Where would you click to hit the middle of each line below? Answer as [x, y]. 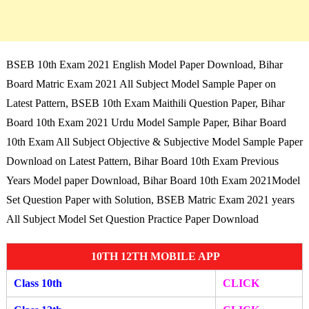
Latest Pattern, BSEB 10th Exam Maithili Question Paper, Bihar [145, 103]
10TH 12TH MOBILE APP [154, 256]
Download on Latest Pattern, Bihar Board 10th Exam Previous [142, 161]
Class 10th [38, 283]
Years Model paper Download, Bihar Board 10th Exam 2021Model [153, 180]
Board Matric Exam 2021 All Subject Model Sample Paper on [141, 83]
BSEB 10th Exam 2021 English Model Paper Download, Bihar [144, 64]
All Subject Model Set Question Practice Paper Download [132, 219]
